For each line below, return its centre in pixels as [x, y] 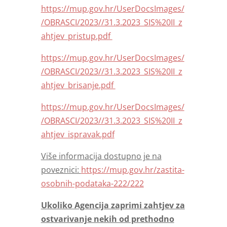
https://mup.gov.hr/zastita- [133, 170]
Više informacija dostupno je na [101, 156]
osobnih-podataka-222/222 [92, 184]
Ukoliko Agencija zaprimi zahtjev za [113, 205]
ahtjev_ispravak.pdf [78, 135]
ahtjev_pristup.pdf [77, 36]
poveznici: [61, 170]
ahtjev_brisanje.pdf [78, 85]
